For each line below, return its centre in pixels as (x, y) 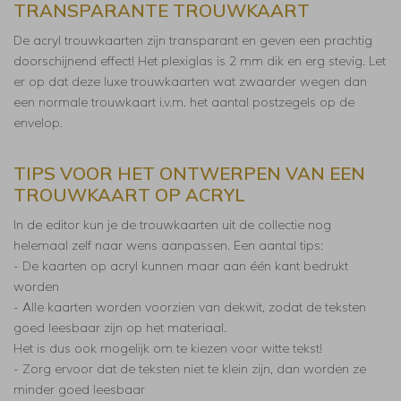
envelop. (38, 122)
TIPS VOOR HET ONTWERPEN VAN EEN (189, 173)
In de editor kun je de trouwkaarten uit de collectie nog (172, 224)
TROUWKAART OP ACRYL (129, 194)
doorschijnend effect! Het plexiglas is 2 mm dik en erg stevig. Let (200, 60)
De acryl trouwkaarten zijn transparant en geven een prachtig (193, 40)
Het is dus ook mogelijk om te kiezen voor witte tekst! (168, 348)
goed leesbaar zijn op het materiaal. (120, 327)
